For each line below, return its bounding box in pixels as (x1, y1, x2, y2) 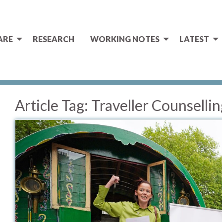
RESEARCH (33, 34, 74, 44)
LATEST (179, 34, 209, 44)
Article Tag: (14, 96, 91, 114)
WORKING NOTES (90, 34, 160, 44)
